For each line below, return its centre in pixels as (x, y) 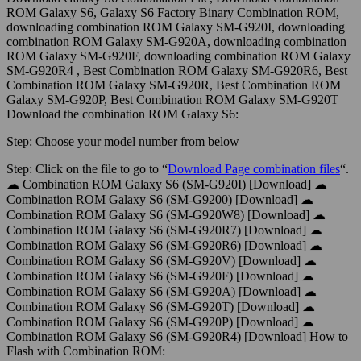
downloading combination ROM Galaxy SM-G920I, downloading (176, 27)
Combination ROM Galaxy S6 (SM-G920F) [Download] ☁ (160, 276)
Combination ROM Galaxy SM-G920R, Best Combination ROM (174, 85)
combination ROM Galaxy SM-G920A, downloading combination (176, 41)
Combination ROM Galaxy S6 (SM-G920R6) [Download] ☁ (164, 245)
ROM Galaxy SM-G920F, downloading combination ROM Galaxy (178, 56)
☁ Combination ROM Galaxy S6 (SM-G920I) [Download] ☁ (167, 184)
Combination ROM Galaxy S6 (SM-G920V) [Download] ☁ (162, 260)
